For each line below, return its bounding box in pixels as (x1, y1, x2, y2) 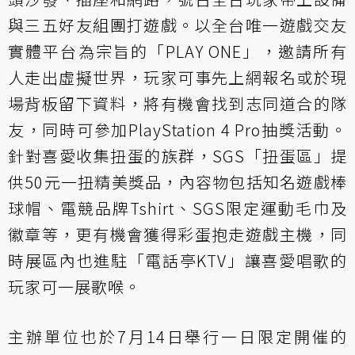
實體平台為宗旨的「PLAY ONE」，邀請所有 (8, 40, 347, 63)
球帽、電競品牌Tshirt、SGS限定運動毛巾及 (8, 197, 347, 220)
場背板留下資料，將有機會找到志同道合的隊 (8, 92, 347, 116)
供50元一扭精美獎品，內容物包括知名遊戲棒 (8, 170, 347, 194)
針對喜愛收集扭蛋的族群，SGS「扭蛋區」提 (8, 144, 347, 168)
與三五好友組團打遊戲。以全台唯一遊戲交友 (8, 13, 347, 37)
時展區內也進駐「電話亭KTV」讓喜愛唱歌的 (8, 249, 347, 273)
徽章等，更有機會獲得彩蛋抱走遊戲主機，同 (8, 223, 347, 246)
